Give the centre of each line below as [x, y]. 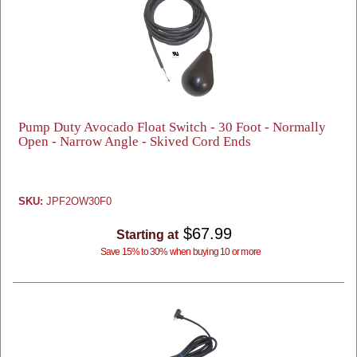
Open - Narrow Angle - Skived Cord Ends [135, 141]
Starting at [147, 235]
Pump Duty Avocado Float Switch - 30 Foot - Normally [172, 127]
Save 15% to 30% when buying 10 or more [180, 252]
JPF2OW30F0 [77, 201]
